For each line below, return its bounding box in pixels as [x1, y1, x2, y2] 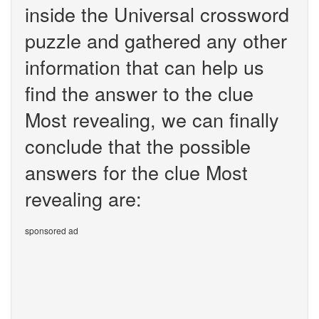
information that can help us [25, 53, 264, 80]
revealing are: [25, 184, 142, 212]
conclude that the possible [25, 132, 251, 159]
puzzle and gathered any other [25, 26, 287, 54]
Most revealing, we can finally [25, 105, 279, 133]
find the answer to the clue [25, 79, 253, 107]
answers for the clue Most [25, 158, 248, 186]
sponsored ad [25, 224, 78, 236]
